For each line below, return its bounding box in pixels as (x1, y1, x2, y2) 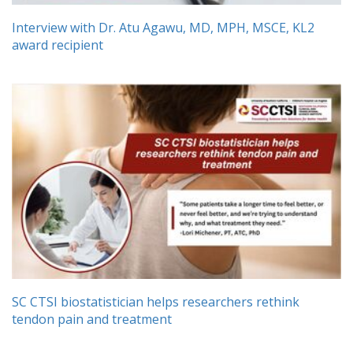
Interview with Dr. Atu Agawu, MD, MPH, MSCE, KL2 (12, 18, 314, 36)
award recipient (12, 35, 103, 54)
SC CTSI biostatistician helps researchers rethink (12, 292, 299, 310)
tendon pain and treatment (12, 310, 172, 328)
